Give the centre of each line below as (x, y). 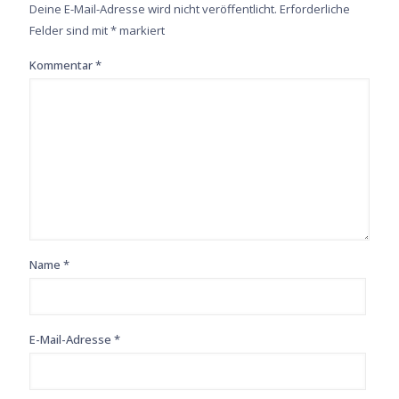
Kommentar (62, 65)
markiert (141, 30)
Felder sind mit (70, 30)
